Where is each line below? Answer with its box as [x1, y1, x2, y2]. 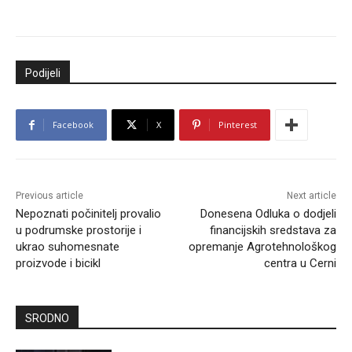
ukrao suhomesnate [16, 240, 119, 255]
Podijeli [25, 67, 60, 80]
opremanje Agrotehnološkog [188, 240, 336, 255]
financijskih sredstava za [209, 223, 336, 238]
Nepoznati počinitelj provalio [16, 207, 161, 222]
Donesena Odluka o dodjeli [200, 207, 336, 222]
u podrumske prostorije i [16, 223, 141, 238]
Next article [286, 190, 336, 202]
